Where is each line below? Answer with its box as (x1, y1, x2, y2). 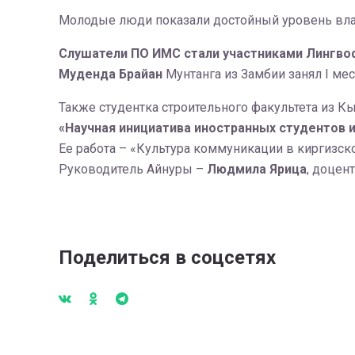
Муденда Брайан (58, 67, 162, 82)
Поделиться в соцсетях (58, 246, 276, 269)
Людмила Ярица (206, 162, 307, 177)
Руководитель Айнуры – (58, 162, 207, 177)
